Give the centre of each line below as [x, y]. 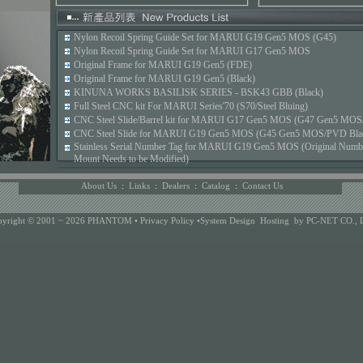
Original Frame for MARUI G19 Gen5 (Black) [164, 79]
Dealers [176, 186]
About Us [99, 186]
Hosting [275, 220]
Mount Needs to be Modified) [131, 159]
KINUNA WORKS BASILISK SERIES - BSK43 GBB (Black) [198, 92]
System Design [228, 220]
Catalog [216, 186]
